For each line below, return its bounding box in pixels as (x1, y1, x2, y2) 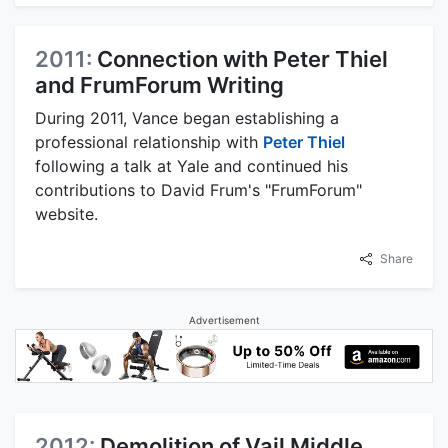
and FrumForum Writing (35, 72, 284, 99)
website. (35, 204, 98, 225)
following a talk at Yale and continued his (35, 156, 348, 177)
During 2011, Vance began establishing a (35, 108, 339, 129)
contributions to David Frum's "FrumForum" (35, 180, 362, 201)
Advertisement (188, 314, 260, 327)
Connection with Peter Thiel (97, 46, 388, 73)
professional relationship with (35, 132, 263, 153)
